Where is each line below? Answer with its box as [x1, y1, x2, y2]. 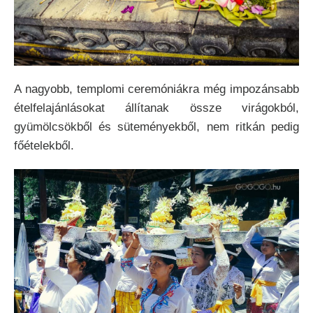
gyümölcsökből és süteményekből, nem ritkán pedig [14, 120, 299, 134]
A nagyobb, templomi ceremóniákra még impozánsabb [14, 82, 299, 96]
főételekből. [14, 139, 74, 153]
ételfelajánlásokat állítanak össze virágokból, [14, 101, 299, 115]
